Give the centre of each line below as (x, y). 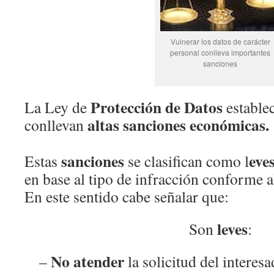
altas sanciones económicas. (178, 125)
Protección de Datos (157, 107)
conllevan (56, 125)
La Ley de (57, 107)
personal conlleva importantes (220, 52)
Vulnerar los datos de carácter (220, 41)
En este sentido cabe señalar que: (127, 196)
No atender (87, 261)
